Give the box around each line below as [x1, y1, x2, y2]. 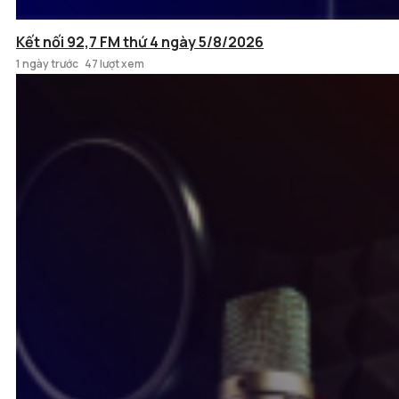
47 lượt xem [85, 56, 144, 72]
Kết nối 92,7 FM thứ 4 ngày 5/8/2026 [16, 32, 264, 53]
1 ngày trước [16, 56, 78, 72]
